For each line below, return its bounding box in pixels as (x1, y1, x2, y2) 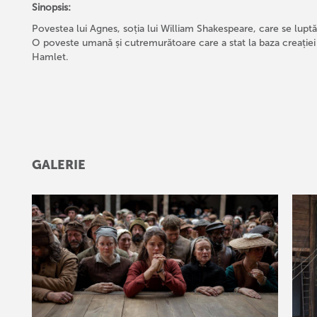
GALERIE (31, 157, 86, 173)
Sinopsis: (31, 1, 71, 14)
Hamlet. (31, 51, 69, 64)
